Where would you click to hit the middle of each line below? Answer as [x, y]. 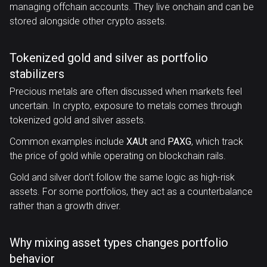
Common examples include [68, 142]
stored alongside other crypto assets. [88, 21]
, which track [217, 142]
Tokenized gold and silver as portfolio [109, 58]
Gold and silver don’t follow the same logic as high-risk [122, 177]
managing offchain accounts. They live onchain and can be [132, 7]
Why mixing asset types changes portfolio [119, 243]
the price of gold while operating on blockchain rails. [118, 156]
